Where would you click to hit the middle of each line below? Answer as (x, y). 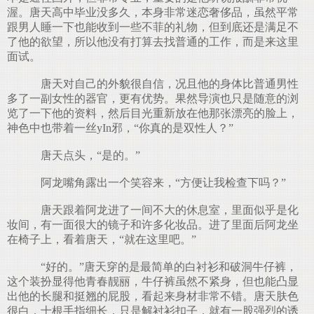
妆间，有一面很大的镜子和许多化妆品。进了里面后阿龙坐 (153, 225)
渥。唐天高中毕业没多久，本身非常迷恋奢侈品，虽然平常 (153, 12)
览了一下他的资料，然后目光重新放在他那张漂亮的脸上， (153, 113)
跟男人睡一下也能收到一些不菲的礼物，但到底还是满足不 (153, 27)
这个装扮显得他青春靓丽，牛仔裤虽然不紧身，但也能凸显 (153, 281)
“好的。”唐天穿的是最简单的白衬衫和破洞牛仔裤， (163, 267)
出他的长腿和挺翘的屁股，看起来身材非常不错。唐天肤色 (153, 296)
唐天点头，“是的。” (85, 155)
